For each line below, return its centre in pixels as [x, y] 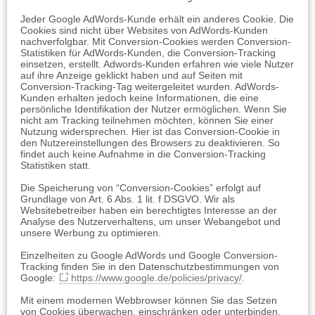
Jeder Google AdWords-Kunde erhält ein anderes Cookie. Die [157, 19]
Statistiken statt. [56, 165]
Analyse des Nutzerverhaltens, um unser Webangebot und [150, 221]
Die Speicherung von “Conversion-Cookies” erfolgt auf [141, 188]
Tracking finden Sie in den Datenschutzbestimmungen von [150, 266]
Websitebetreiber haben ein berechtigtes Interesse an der [149, 210]
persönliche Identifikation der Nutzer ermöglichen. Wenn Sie [154, 109]
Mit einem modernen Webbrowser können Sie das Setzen [149, 300]
